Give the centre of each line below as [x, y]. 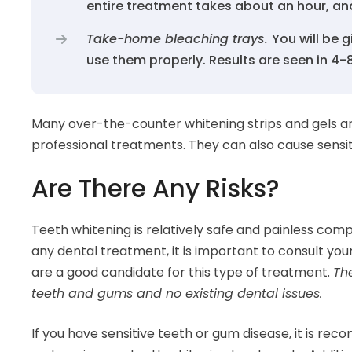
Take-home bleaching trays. [179, 38]
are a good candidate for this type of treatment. [182, 272]
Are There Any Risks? [156, 188]
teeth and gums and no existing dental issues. [177, 293]
